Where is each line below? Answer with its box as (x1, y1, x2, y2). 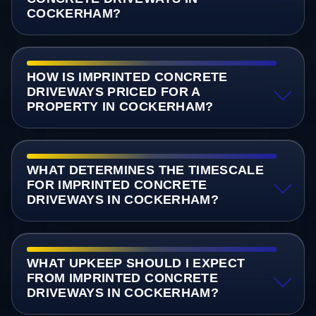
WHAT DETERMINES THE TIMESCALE (26, 162, 265, 177)
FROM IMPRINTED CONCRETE (26, 271, 219, 286)
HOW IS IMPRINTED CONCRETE (26, 69, 228, 84)
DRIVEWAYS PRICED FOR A (26, 84, 200, 99)
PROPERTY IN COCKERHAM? (26, 99, 214, 114)
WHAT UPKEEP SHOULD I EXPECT (26, 256, 245, 271)
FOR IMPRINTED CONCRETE (26, 177, 207, 192)
